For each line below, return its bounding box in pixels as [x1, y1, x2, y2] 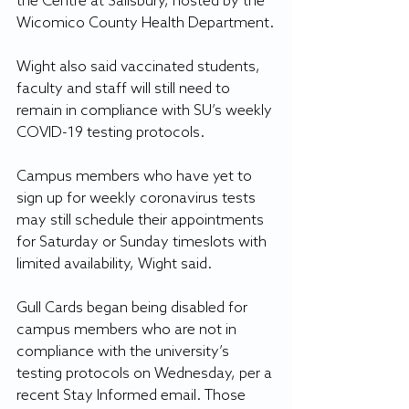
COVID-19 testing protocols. [16, 124, 204, 142]
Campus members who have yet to [16, 168, 256, 185]
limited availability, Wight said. [16, 256, 212, 273]
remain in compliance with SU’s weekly [16, 102, 276, 120]
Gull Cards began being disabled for [16, 299, 251, 317]
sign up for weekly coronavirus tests [16, 190, 259, 207]
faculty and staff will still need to [16, 80, 234, 98]
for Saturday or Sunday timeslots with [16, 234, 270, 251]
